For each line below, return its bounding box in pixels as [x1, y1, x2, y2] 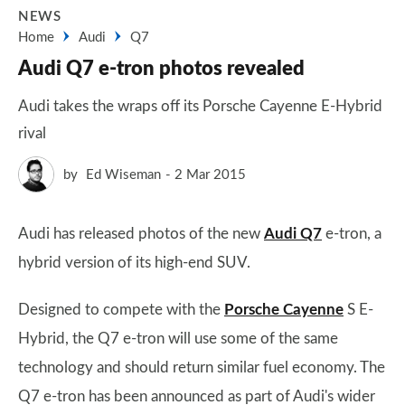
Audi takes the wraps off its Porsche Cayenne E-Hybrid [18, 99, 382, 114]
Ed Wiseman [86, 167, 161, 182]
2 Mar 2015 [174, 167, 246, 182]
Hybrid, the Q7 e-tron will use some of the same [18, 331, 338, 346]
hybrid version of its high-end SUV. [18, 255, 250, 270]
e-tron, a [322, 226, 381, 241]
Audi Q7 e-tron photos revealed [18, 59, 305, 79]
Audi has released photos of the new [18, 226, 264, 241]
